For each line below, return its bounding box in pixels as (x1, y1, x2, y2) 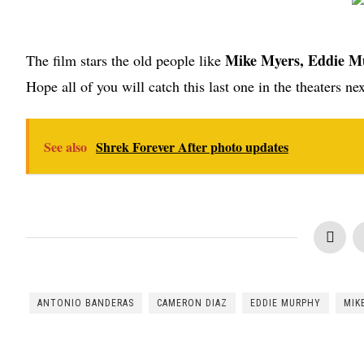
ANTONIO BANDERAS (37, 297, 134, 310)
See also (44, 137, 87, 157)
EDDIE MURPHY (250, 297, 321, 310)
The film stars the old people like (26, 50, 225, 71)
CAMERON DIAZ (157, 297, 227, 310)
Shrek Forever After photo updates (96, 137, 288, 157)
